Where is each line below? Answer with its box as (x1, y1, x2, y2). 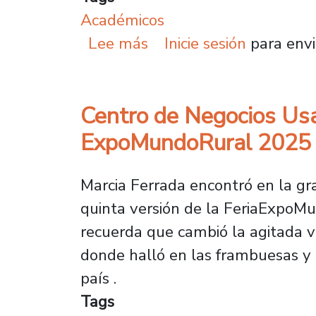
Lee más (88, 32, 149, 55)
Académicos (80, 9, 164, 32)
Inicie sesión (164, 32, 246, 55)
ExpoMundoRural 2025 (80, 127, 311, 158)
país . (80, 267, 116, 289)
